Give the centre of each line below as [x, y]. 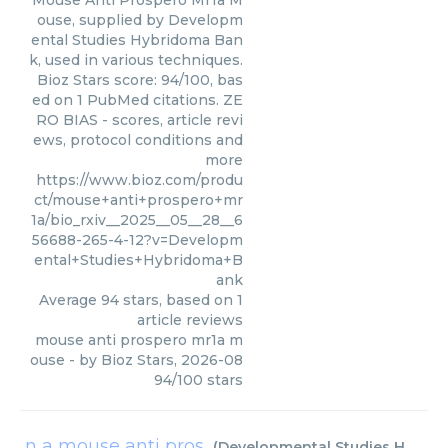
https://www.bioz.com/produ [139, 180]
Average [70, 300]
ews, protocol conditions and [138, 140]
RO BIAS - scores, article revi [139, 120]
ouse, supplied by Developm [140, 20]
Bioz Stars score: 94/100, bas [140, 80]
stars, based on [178, 300]
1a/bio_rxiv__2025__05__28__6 [137, 220]
